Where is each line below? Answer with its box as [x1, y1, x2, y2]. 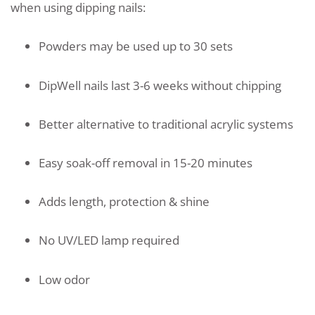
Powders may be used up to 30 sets [39, 38, 233, 55]
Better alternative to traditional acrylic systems [39, 115, 293, 132]
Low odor [39, 271, 90, 288]
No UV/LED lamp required [39, 232, 179, 249]
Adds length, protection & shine [39, 193, 210, 210]
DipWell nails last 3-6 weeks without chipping [39, 77, 281, 94]
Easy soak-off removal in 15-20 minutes [39, 154, 252, 171]
